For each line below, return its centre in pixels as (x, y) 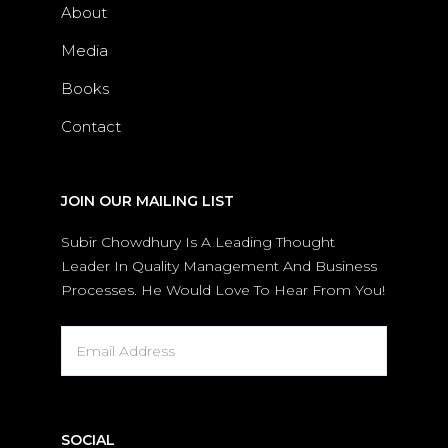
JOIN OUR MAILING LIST (148, 201)
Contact (91, 126)
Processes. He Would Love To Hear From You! (223, 290)
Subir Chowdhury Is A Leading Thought (198, 242)
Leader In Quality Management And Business (219, 266)
